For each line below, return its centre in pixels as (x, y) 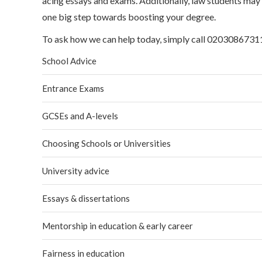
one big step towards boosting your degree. (129, 17)
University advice (76, 171)
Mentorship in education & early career (118, 226)
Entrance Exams (73, 88)
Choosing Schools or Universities (106, 143)
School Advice (69, 61)
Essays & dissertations (86, 198)
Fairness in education (83, 253)
